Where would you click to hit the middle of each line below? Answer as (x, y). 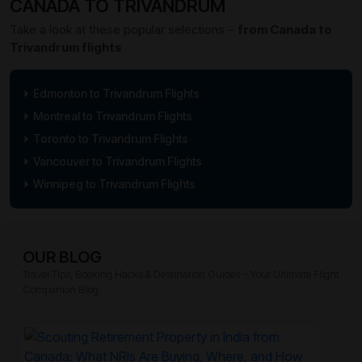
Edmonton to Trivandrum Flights (116, 94)
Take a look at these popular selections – (124, 30)
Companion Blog (61, 290)
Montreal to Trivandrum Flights (112, 116)
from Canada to (285, 30)
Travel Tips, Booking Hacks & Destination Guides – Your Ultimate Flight (181, 274)
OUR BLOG (62, 257)
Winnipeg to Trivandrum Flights (114, 184)
